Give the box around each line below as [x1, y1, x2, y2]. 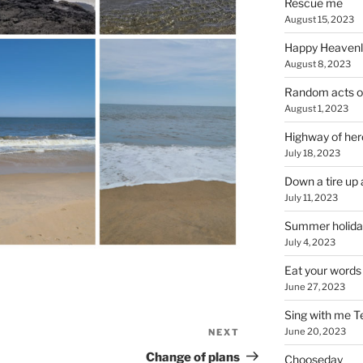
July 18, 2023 [284, 147, 340, 159]
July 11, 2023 [284, 192, 338, 203]
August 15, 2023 [284, 14, 354, 25]
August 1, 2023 [284, 103, 348, 114]
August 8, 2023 [284, 58, 351, 70]
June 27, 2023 [284, 281, 345, 293]
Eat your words [284, 263, 361, 277]
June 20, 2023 [284, 326, 346, 337]
